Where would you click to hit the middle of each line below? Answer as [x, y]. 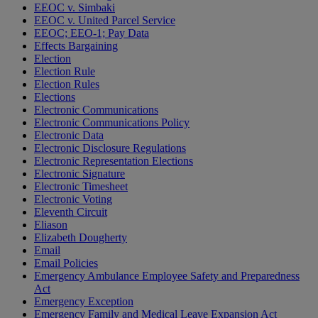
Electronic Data [69, 136]
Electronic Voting [73, 199]
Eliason [51, 225]
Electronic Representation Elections [114, 161]
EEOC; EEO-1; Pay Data [92, 33]
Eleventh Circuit [71, 212]
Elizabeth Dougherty [81, 238]
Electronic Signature [79, 174]
